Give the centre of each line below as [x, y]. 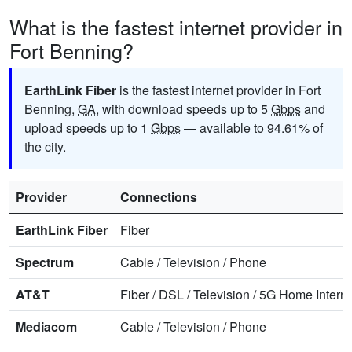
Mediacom [46, 327]
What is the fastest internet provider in [176, 27]
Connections [159, 197]
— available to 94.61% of [252, 128]
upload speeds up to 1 [88, 128]
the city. [45, 147]
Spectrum [45, 262]
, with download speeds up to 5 [183, 109]
